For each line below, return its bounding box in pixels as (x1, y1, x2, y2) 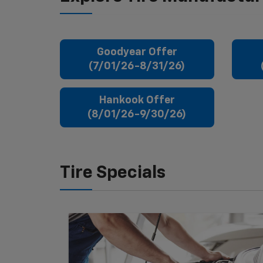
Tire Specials (60, 164, 166, 183)
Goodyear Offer (96, 47, 177, 58)
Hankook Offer (99, 95, 175, 106)
